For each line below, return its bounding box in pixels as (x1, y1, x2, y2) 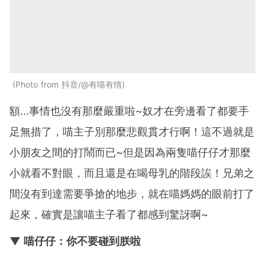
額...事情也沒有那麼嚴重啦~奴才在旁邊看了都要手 (9, 105, 249, 118)
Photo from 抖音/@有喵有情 (15, 79, 122, 90)
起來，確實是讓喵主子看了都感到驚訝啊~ (9, 208, 208, 221)
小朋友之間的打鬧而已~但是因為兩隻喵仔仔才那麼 (9, 146, 251, 159)
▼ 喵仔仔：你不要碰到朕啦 (9, 235, 141, 248)
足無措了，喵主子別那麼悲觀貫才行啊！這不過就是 (9, 125, 254, 138)
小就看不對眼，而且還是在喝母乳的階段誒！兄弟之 (9, 167, 254, 180)
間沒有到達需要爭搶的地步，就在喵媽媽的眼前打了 (9, 188, 254, 201)
